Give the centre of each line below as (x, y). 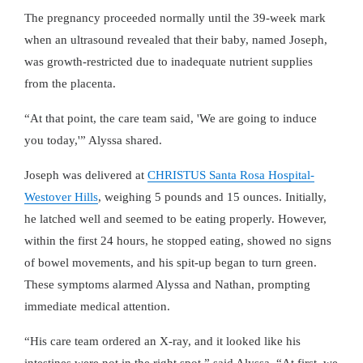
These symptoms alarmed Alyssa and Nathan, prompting (167, 284)
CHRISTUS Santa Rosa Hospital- (231, 175)
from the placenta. (70, 83)
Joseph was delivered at (86, 175)
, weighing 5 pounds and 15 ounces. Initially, (212, 197)
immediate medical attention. (97, 306)
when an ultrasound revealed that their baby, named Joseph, (176, 40)
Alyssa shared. (124, 140)
